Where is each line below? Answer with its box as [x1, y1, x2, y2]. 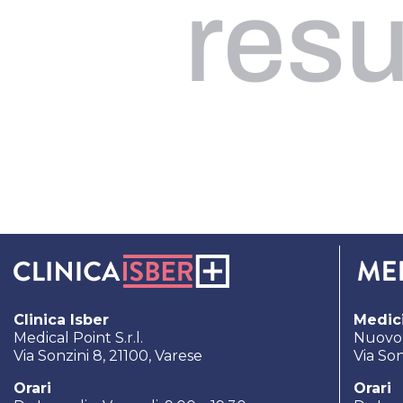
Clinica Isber [13, 311, 109, 329]
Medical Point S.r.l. [13, 329, 143, 347]
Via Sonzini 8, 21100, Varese [13, 347, 202, 365]
